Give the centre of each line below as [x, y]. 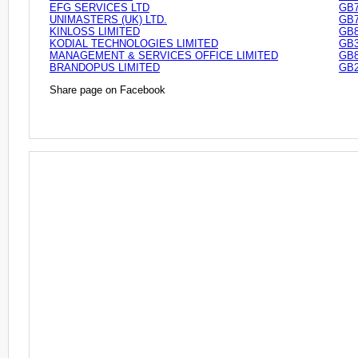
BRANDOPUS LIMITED [105, 67]
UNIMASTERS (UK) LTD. [108, 19]
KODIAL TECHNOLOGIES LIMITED [134, 43]
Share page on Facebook [107, 89]
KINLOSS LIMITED [95, 31]
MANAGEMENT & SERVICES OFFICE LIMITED [164, 55]
